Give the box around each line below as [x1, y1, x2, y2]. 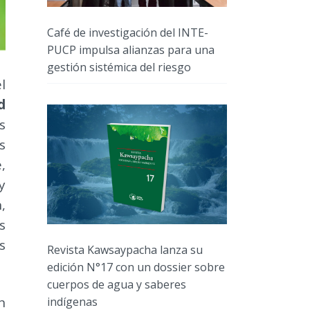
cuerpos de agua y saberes [47, 276, 186, 292]
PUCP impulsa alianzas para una [47, 42, 215, 57]
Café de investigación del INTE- [47, 24, 208, 40]
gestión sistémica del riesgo [47, 59, 191, 75]
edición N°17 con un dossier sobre [47, 259, 225, 275]
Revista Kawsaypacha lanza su [47, 241, 203, 257]
